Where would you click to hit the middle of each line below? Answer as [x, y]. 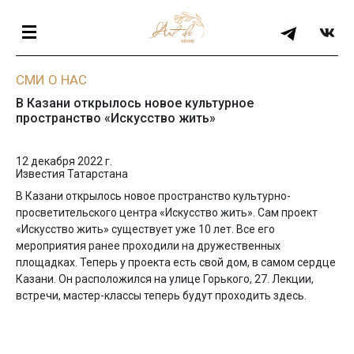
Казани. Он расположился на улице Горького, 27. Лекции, [165, 279]
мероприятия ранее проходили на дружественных [148, 246]
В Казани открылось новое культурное [135, 103]
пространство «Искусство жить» [116, 118]
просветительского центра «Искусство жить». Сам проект [167, 213]
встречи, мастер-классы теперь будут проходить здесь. [161, 296]
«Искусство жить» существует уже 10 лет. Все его [145, 229]
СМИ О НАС [51, 80]
